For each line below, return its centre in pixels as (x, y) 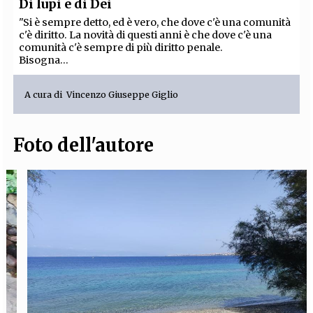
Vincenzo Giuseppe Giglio (123, 94)
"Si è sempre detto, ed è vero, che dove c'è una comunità (155, 23)
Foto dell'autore (84, 146)
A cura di (46, 94)
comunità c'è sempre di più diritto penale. (121, 48)
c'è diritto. (44, 35)
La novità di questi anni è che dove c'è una (171, 35)
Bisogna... (44, 60)
